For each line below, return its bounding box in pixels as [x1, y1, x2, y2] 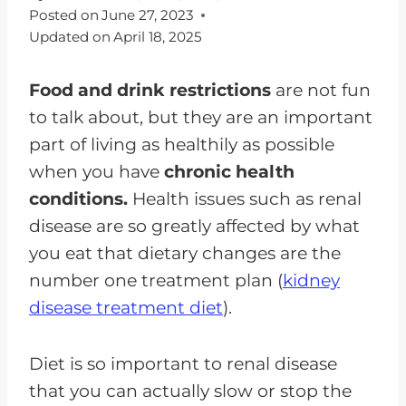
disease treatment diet [29, 297, 223, 319]
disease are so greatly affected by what [29, 216, 360, 237]
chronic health [164, 161, 295, 183]
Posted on [29, 6, 99, 24]
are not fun [275, 80, 371, 101]
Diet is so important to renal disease [29, 353, 337, 375]
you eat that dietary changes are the [29, 243, 341, 265]
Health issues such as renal [128, 188, 362, 210]
